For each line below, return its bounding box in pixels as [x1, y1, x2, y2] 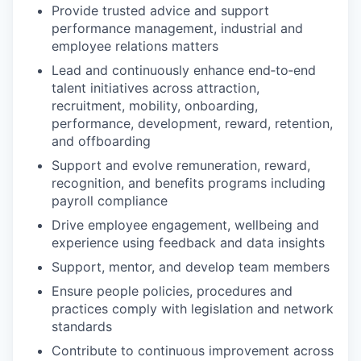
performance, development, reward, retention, [52, 115, 333, 131]
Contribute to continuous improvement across [52, 342, 334, 359]
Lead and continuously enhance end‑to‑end [52, 62, 316, 78]
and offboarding [52, 133, 151, 149]
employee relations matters [52, 38, 218, 54]
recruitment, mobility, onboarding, [52, 98, 258, 114]
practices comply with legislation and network [52, 301, 334, 317]
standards [52, 318, 112, 334]
